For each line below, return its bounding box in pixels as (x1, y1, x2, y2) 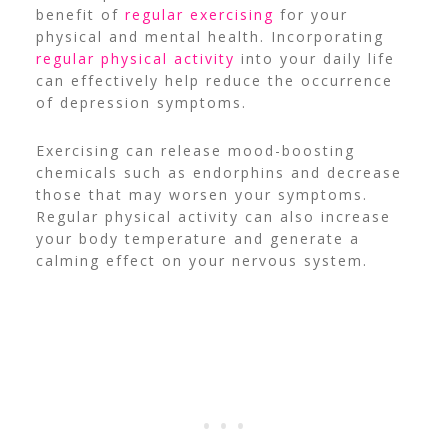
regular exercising (124, 5, 274, 25)
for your (273, 5, 348, 25)
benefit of (35, 5, 125, 25)
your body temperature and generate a (35, 229, 360, 249)
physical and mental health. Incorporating (35, 27, 384, 47)
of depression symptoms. (35, 93, 247, 113)
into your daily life (234, 49, 395, 69)
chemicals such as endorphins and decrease (35, 163, 402, 183)
